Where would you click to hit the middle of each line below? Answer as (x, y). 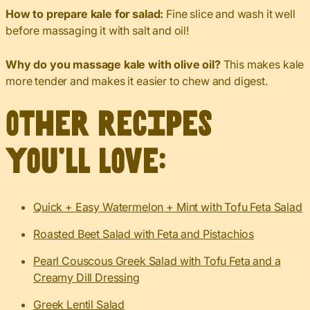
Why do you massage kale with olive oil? (113, 64)
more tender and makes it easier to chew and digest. (137, 81)
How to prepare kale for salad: (86, 13)
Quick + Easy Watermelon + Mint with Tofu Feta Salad (168, 207)
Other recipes (109, 125)
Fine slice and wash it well (231, 13)
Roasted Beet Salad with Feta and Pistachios (144, 234)
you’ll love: (86, 162)
